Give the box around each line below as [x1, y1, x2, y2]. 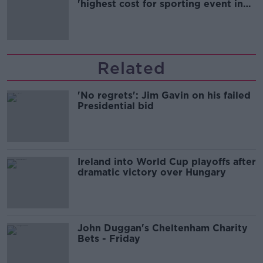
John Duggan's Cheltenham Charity [77, 222, 248, 234]
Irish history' [77, 9, 138, 21]
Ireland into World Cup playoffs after [77, 156, 256, 168]
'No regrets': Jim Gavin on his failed [77, 90, 251, 102]
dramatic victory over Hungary [77, 167, 226, 178]
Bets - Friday [77, 233, 140, 245]
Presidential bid [77, 100, 154, 112]
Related [97, 58, 166, 79]
